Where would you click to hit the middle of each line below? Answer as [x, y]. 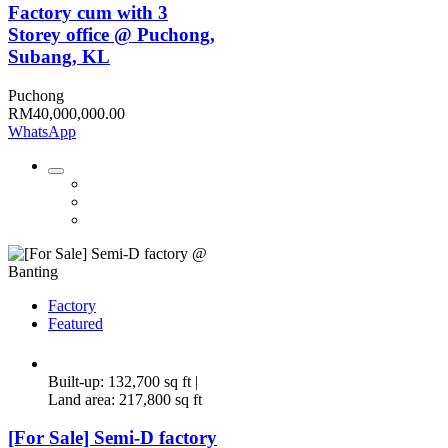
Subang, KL [59, 56]
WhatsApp [42, 131]
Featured [75, 323]
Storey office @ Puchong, [111, 34]
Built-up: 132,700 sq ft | [123, 381]
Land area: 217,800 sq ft [125, 399]
